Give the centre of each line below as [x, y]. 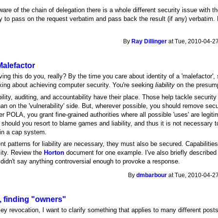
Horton [54, 153]
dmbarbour [152, 175]
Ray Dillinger [149, 41]
